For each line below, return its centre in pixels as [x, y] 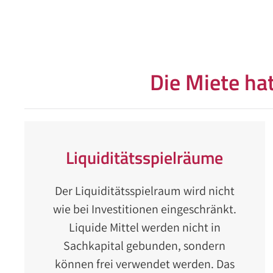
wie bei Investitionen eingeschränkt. [144, 209]
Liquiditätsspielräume [145, 158]
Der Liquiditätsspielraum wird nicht [144, 191]
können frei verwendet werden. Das [144, 264]
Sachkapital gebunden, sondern [145, 246]
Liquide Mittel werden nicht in [144, 227]
